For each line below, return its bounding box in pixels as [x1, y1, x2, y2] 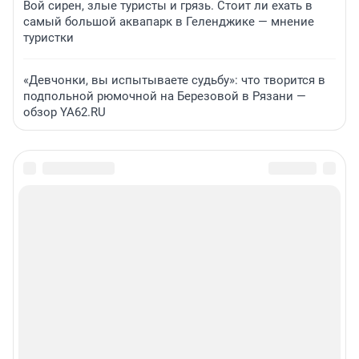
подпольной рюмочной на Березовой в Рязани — [23, 89, 306, 104]
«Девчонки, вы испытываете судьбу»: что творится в [23, 73, 325, 88]
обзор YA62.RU [23, 105, 106, 120]
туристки [23, 30, 74, 46]
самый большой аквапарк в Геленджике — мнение [23, 14, 314, 30]
